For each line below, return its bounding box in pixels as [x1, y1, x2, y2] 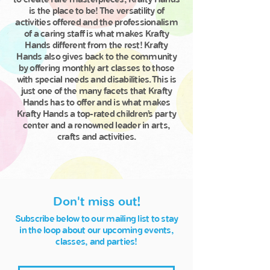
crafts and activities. [57, 131, 136, 143]
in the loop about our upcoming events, [19, 224, 174, 237]
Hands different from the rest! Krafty [25, 39, 168, 52]
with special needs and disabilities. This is [16, 74, 177, 86]
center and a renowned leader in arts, [22, 119, 171, 132]
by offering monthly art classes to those [18, 62, 175, 75]
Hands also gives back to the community [16, 51, 177, 63]
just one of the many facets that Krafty [20, 85, 172, 98]
